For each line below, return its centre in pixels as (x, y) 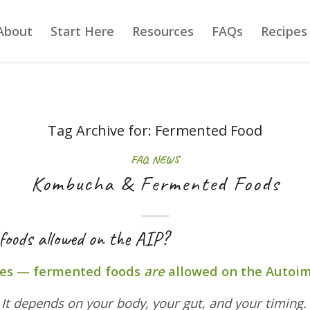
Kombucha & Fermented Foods (155, 183)
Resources (163, 31)
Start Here (82, 31)
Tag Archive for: (101, 130)
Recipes (284, 31)
